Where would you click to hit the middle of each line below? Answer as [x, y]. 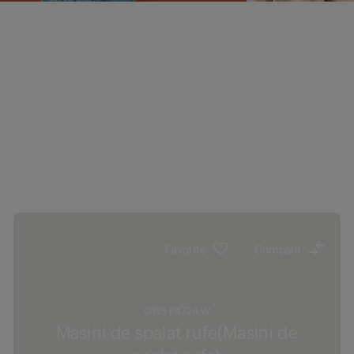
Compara [277, 249]
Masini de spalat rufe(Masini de [177, 331]
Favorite [186, 249]
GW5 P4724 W [177, 310]
